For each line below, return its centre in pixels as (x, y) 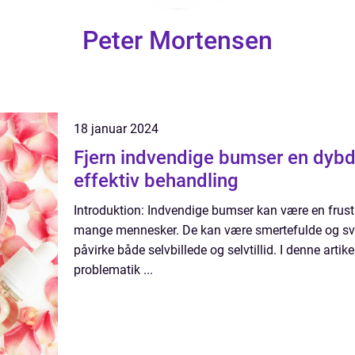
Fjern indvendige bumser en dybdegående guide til (181, 158)
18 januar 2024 (116, 129)
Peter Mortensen (177, 40)
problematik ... (113, 270)
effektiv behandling (156, 181)
